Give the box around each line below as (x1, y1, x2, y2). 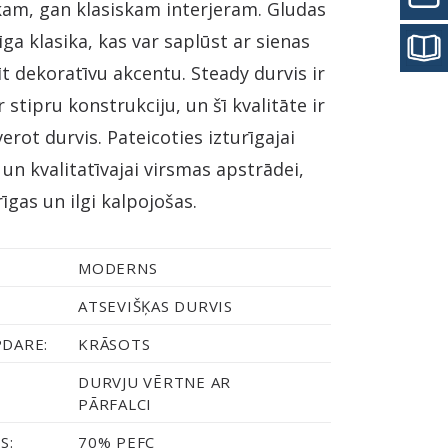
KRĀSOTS (78, 334, 151, 354)
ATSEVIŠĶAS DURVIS (78, 296, 233, 316)
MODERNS (78, 258, 158, 278)
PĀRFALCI (78, 394, 153, 414)
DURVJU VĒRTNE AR (78, 372, 232, 392)
